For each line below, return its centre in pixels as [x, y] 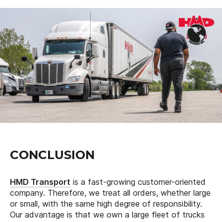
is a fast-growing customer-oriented [138, 182]
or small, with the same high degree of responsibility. [106, 204]
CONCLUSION [52, 155]
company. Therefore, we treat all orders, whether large [110, 193]
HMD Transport [40, 182]
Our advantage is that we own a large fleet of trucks [107, 215]
